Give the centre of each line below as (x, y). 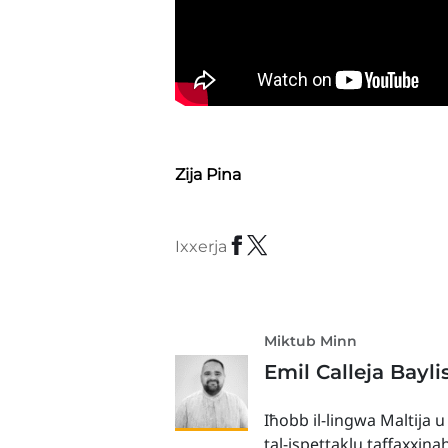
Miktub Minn (311, 341)
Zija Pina (208, 174)
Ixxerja (201, 246)
